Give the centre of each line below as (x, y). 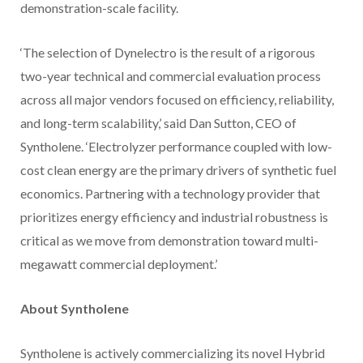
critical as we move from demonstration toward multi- (169, 241)
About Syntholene (75, 309)
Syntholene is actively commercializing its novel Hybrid (173, 353)
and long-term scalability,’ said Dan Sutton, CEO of (158, 123)
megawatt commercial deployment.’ (119, 264)
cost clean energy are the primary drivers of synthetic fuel (178, 170)
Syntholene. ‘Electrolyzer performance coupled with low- (176, 147)
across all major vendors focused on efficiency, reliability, (177, 100)
